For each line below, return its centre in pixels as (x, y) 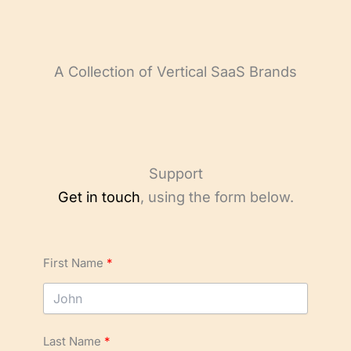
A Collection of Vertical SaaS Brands (175, 72)
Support (175, 174)
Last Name (72, 341)
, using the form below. (217, 197)
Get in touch (99, 197)
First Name (73, 262)
